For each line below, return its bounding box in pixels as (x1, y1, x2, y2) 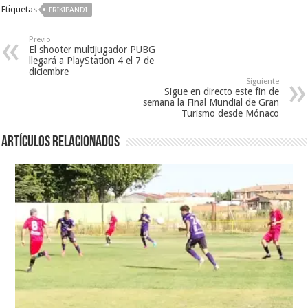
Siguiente (245, 77, 279, 86)
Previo (29, 35, 52, 44)
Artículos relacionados (1, 135, 120, 151)
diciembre (29, 66, 69, 77)
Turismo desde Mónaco (181, 108, 279, 119)
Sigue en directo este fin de (164, 86, 279, 97)
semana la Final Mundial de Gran (142, 97, 279, 108)
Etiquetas (1, 4, 38, 14)
